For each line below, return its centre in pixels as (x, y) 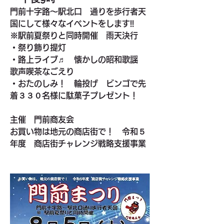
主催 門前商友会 (46, 119)
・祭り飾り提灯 (38, 47)
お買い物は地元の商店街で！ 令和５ (78, 131)
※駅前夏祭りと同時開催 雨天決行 (78, 35)
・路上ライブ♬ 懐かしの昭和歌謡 (78, 59)
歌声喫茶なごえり (42, 71)
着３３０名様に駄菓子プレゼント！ (74, 95)
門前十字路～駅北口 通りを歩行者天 (78, 11)
